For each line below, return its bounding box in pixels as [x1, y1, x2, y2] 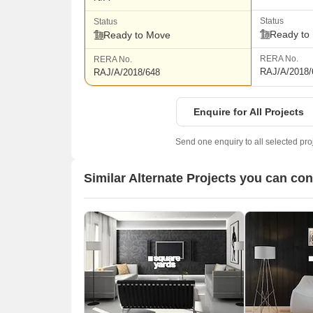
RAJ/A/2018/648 [94, 66, 160, 78]
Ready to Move [103, 29, 170, 41]
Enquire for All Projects [193, 105, 304, 117]
